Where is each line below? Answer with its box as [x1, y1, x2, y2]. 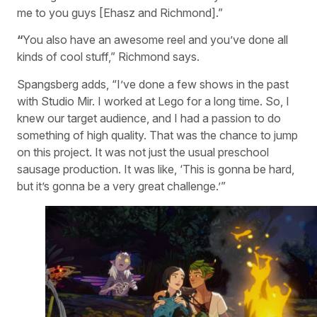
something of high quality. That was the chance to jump [17, 127, 298, 142]
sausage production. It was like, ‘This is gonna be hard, [17, 161, 294, 176]
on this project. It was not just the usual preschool [17, 144, 269, 159]
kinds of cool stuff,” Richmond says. [17, 50, 200, 64]
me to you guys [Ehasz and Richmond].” [17, 6, 223, 21]
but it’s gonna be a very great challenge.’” [17, 178, 226, 193]
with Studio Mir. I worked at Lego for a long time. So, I [17, 93, 289, 108]
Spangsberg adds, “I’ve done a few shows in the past [17, 76, 289, 91]
